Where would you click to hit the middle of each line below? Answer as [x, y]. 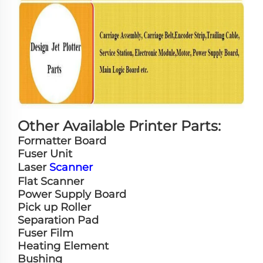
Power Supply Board [72, 194]
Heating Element [63, 246]
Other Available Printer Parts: [119, 126]
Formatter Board [62, 141]
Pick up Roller [54, 207]
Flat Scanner [51, 181]
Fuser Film [45, 233]
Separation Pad [58, 220]
